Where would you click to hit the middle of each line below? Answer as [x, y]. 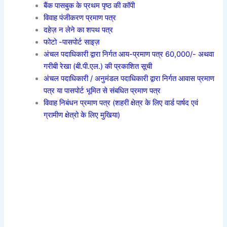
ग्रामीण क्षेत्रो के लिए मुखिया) [82, 115]
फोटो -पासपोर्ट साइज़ [72, 42]
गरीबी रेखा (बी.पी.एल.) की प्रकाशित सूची [98, 67]
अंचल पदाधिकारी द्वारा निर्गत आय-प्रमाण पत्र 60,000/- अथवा [129, 54]
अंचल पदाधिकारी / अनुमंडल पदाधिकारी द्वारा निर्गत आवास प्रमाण [129, 79]
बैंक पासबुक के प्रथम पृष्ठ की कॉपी [89, 6]
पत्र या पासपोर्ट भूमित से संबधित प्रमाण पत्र [102, 91]
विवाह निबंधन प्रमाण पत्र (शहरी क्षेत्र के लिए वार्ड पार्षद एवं [121, 103]
